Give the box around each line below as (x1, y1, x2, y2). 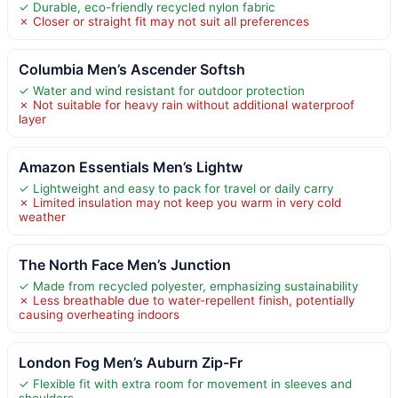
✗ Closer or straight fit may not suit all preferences (19, 13, 309, 28)
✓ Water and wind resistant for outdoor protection (19, 83, 305, 98)
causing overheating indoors (19, 306, 179, 322)
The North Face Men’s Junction (19, 255, 231, 274)
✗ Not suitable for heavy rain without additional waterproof (19, 97, 354, 112)
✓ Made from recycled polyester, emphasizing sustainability (19, 278, 358, 293)
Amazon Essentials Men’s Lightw (19, 157, 243, 176)
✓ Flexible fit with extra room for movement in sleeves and (19, 376, 352, 391)
